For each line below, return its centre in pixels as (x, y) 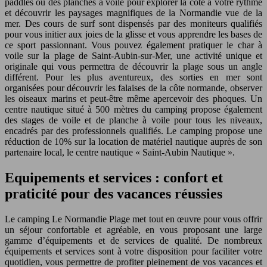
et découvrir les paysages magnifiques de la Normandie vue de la (133, 13)
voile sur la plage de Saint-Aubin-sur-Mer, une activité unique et (133, 55)
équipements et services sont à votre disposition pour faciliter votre (133, 251)
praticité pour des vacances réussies (114, 193)
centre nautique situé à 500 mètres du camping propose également (133, 109)
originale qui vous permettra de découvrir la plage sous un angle (133, 66)
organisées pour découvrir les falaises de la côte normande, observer (133, 88)
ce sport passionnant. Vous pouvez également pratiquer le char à (133, 45)
